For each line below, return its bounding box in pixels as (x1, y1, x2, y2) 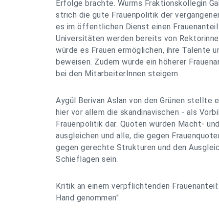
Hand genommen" (56, 193, 119, 202)
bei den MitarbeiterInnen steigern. (56, 69, 180, 78)
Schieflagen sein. (56, 154, 118, 164)
